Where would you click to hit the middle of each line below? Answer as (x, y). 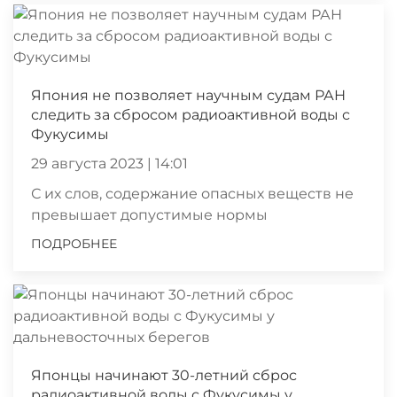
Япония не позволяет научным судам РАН (188, 95)
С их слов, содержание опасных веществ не (192, 193)
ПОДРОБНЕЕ (74, 243)
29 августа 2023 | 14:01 (109, 163)
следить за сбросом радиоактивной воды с (191, 114)
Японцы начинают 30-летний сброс (164, 375)
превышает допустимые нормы (149, 214)
